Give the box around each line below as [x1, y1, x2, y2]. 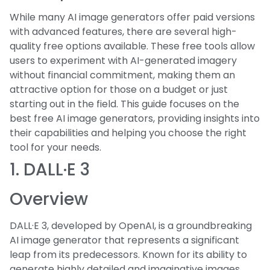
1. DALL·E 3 [10, 157, 90, 181]
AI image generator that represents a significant [10, 233, 239, 247]
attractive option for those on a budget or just [10, 82, 228, 96]
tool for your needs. [10, 140, 101, 154]
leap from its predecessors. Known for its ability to [10, 247, 247, 262]
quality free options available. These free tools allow [10, 39, 255, 53]
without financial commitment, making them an [10, 67, 235, 82]
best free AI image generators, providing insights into [10, 111, 260, 125]
